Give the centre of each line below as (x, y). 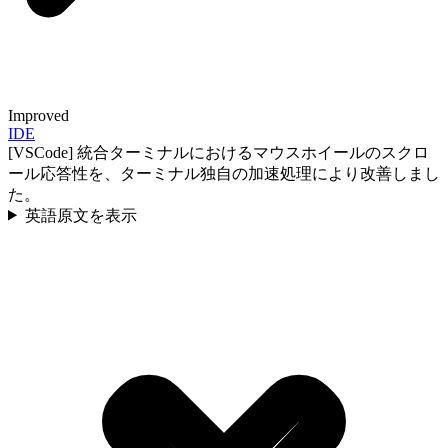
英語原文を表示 (80, 215)
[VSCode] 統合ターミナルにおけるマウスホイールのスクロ (218, 152)
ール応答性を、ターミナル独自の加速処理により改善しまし (224, 173)
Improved (38, 115)
